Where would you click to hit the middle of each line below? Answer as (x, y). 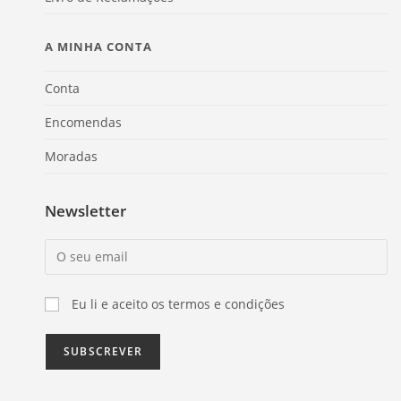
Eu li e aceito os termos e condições (178, 303)
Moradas (71, 156)
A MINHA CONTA (98, 46)
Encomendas (83, 122)
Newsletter (85, 210)
